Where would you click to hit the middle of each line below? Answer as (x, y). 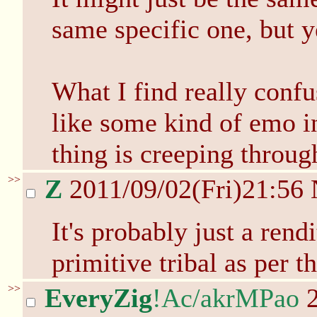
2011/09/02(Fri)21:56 (186, 189)
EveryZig (98, 298)
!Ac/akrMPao (226, 298)
